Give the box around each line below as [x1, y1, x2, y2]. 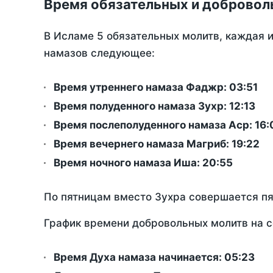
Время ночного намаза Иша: [54, 157, 202, 169]
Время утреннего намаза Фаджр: [54, 81, 229, 94]
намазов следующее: [44, 47, 155, 60]
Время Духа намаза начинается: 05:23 [54, 251, 255, 264]
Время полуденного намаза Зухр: [54, 100, 229, 113]
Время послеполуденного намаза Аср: [54, 119, 255, 132]
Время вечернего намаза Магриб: [54, 138, 232, 151]
